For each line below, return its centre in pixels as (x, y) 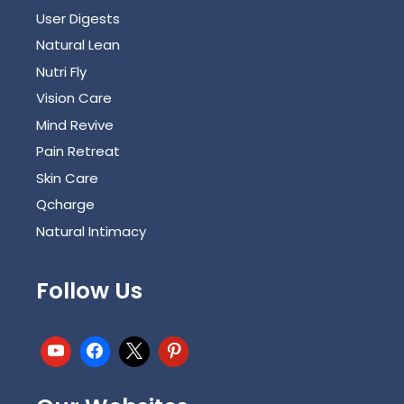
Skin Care (67, 178)
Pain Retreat (78, 151)
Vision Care (74, 98)
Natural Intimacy (91, 231)
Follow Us (89, 290)
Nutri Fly (61, 71)
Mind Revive (75, 124)
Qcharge (65, 205)
